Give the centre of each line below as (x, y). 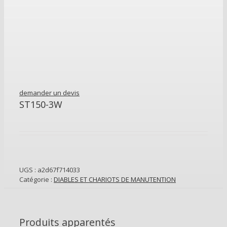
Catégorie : (36, 180)
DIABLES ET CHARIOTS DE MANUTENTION (115, 180)
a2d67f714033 (59, 170)
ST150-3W (41, 105)
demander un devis (49, 93)
